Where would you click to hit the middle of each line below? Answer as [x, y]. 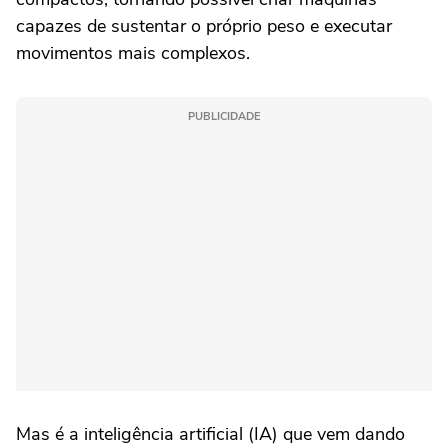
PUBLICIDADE [224, 116]
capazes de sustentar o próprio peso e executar [204, 25]
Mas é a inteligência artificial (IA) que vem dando [210, 433]
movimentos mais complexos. [133, 52]
